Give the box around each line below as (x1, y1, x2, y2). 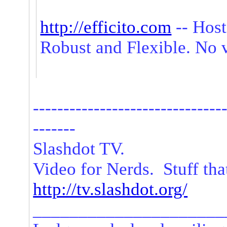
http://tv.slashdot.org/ (33, 179, 188, 199)
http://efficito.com (40, 17, 172, 37)
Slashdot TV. (33, 138, 125, 159)
